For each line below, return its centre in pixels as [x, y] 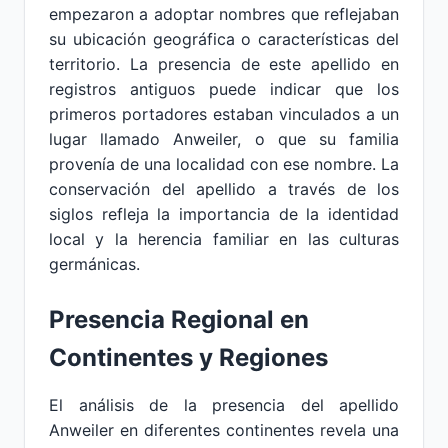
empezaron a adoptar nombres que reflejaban [224, 14]
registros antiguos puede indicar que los [224, 89]
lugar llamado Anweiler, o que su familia [224, 139]
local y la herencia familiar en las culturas [224, 239]
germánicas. [94, 264]
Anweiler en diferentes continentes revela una [224, 430]
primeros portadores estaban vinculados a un [224, 114]
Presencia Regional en [179, 319]
